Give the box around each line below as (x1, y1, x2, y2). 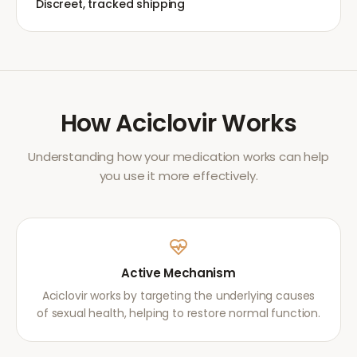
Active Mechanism (121, 265, 236, 281)
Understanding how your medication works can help (28, 148, 329, 165)
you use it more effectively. (99, 167, 258, 184)
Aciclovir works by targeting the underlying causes (41, 288, 316, 304)
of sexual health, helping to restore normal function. (36, 305, 321, 321)
